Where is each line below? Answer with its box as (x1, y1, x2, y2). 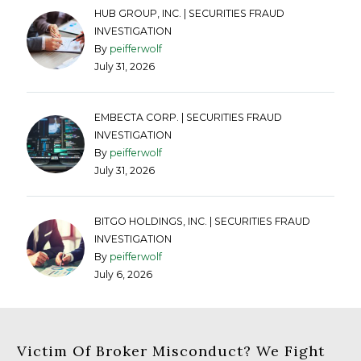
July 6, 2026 (94, 268, 153, 281)
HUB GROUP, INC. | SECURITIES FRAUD (94, 7, 285, 20)
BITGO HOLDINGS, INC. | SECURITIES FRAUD (94, 215, 311, 228)
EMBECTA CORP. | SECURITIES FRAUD (94, 111, 283, 124)
